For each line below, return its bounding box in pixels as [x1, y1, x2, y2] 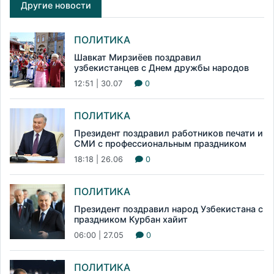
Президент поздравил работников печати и [74, 128, 263, 139]
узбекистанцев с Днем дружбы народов [74, 62, 249, 73]
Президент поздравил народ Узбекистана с [74, 204, 263, 215]
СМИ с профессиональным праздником [74, 138, 246, 149]
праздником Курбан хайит [74, 214, 188, 225]
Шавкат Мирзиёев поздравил [74, 52, 201, 63]
